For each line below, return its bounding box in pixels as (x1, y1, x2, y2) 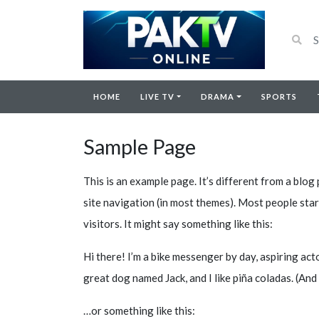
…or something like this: (83, 303, 195, 317)
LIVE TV (140, 91, 174, 101)
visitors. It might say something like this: (83, 216, 273, 230)
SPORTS (261, 91, 297, 101)
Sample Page (83, 134, 196, 159)
